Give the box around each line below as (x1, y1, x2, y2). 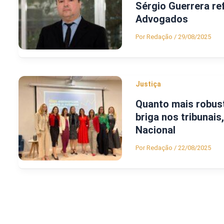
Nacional (135, 124, 175, 136)
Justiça (135, 79, 161, 88)
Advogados (135, 13, 190, 25)
